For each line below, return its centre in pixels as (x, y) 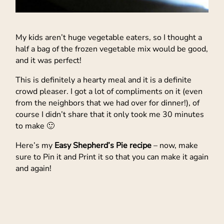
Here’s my (35, 146)
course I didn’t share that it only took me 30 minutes (110, 115)
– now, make (175, 146)
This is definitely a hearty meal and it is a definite (103, 80)
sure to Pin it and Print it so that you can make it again (112, 157)
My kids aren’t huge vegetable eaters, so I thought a (109, 38)
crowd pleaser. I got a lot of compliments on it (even (109, 92)
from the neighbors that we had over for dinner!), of (107, 103)
